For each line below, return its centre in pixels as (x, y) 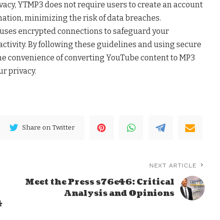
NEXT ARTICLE (173, 165)
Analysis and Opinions (119, 193)
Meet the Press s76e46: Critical (100, 182)
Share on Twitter (49, 128)
